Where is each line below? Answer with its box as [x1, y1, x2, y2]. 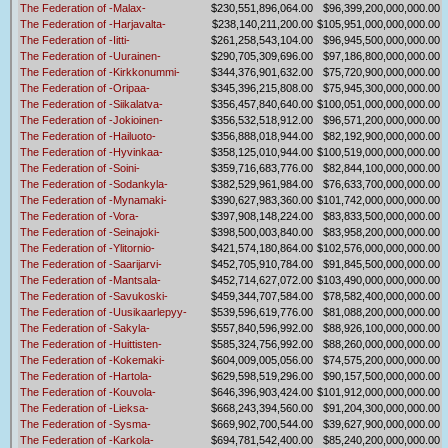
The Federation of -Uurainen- [20, 50, 161, 63]
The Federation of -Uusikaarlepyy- [20, 306, 187, 319]
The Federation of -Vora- [20, 210, 139, 223]
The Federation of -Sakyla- [20, 322, 150, 335]
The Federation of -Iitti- [20, 34, 130, 47]
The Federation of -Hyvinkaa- [20, 146, 163, 159]
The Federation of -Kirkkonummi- [20, 66, 180, 79]
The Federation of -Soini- [20, 162, 140, 175]
